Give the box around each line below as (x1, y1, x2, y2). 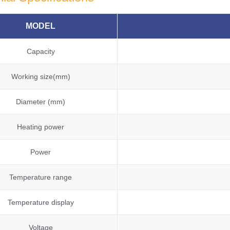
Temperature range (9, 173, 72, 182)
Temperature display (7, 198, 74, 207)
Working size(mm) (11, 72, 70, 81)
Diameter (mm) (16, 98, 66, 106)
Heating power (17, 123, 65, 131)
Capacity (26, 47, 55, 56)
